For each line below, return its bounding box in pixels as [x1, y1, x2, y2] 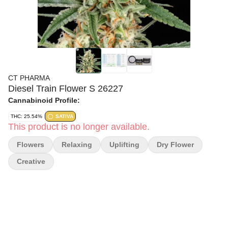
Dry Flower [157, 140, 194, 149]
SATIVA [55, 113, 73, 119]
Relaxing [62, 140, 92, 149]
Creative [17, 157, 45, 165]
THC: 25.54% [11, 113, 42, 119]
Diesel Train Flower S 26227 [8, 83, 123, 94]
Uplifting [109, 140, 139, 149]
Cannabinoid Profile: [8, 96, 80, 104]
